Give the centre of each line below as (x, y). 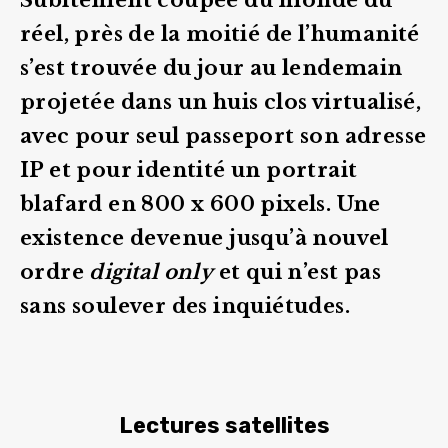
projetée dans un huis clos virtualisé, (221, 101)
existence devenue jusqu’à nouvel (204, 237)
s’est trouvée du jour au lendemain (211, 67)
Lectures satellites (224, 425)
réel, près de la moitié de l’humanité (220, 33)
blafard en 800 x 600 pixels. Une (200, 203)
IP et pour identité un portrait (189, 169)
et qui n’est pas (297, 271)
